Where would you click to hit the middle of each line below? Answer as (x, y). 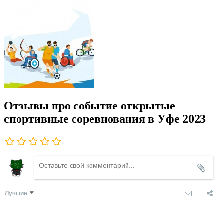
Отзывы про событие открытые (90, 105)
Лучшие (16, 192)
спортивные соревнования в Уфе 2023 (105, 118)
